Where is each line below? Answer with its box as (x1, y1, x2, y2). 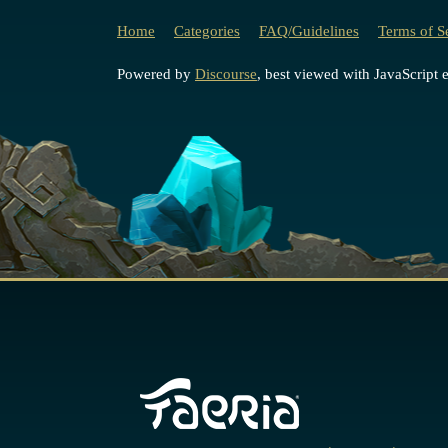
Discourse (195, 66, 257, 83)
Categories (174, 22, 240, 39)
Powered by (117, 66, 195, 83)
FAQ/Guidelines (259, 22, 359, 39)
